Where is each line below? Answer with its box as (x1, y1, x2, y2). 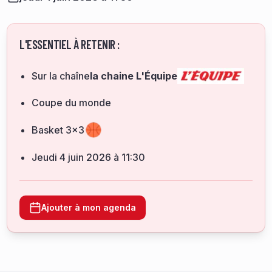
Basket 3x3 (32, 124, 84, 136)
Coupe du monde (32, 97, 111, 109)
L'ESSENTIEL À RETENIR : (19, 37, 120, 52)
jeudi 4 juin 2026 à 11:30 (37, 151, 145, 163)
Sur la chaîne (32, 70, 90, 82)
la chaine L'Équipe (90, 70, 177, 82)
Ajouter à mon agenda (41, 202, 136, 212)
